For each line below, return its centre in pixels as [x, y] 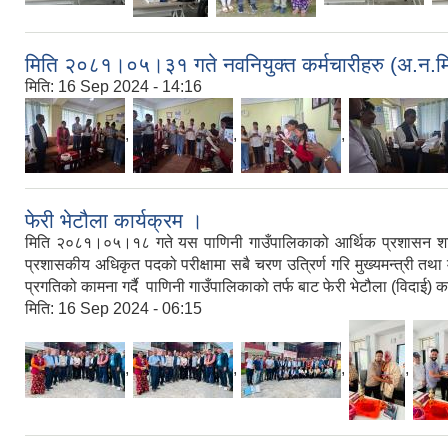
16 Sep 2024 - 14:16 [130, 87]
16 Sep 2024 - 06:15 [130, 309]
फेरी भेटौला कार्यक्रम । [114, 221]
